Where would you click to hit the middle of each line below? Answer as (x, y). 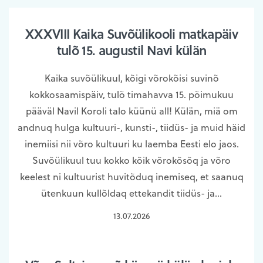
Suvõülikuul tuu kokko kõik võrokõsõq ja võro (131, 160)
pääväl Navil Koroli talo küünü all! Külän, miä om (131, 110)
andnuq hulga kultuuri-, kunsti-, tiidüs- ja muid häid (131, 127)
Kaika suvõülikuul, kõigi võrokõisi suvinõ (131, 77)
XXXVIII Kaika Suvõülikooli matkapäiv (131, 33)
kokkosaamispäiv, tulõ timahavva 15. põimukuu (131, 94)
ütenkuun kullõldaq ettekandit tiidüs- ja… (131, 193)
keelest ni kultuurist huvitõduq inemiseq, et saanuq (131, 176)
